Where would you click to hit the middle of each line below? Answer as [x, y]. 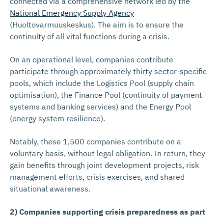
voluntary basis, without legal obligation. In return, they [108, 153]
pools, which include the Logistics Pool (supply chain [102, 83]
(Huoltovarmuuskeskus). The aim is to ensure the [97, 25]
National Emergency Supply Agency [72, 13]
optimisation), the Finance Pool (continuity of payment [106, 95]
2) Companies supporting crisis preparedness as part [108, 212]
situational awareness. [50, 189]
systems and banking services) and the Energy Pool [100, 107]
